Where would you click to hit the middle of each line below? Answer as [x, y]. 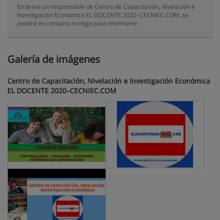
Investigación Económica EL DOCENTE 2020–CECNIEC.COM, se [103, 15]
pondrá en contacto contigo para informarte [77, 23]
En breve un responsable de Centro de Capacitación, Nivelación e [106, 6]
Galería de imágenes [54, 59]
